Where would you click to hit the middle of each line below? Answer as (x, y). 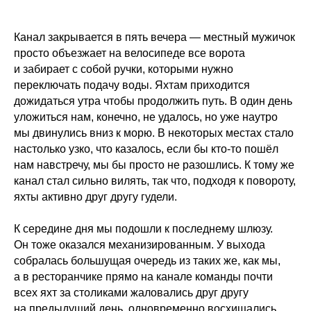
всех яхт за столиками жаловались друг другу (131, 293)
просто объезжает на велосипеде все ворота (129, 53)
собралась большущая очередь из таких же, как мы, (147, 261)
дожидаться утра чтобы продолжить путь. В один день (153, 101)
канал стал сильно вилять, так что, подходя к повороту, (155, 181)
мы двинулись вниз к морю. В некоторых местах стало (154, 133)
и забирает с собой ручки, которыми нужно (124, 69)
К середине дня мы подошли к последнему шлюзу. (143, 229)
